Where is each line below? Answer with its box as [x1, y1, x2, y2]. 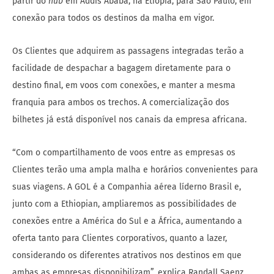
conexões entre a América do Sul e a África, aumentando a [12, 216, 242, 227]
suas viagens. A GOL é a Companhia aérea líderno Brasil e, [12, 182, 241, 193]
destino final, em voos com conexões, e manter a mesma [12, 80, 235, 91]
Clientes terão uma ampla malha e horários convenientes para [12, 165, 258, 176]
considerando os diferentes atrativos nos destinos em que [12, 250, 242, 261]
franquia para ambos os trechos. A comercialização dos [12, 97, 229, 108]
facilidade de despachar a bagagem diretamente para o [12, 63, 231, 74]
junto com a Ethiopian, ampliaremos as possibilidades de [12, 199, 237, 210]
